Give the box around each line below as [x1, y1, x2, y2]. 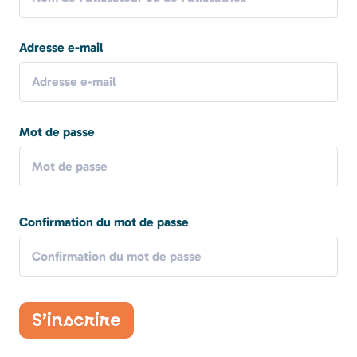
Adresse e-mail [19, 40, 103, 55]
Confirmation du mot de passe [19, 214, 189, 229]
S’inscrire [32, 309, 121, 331]
